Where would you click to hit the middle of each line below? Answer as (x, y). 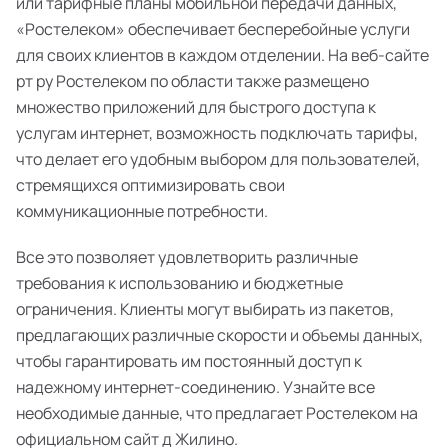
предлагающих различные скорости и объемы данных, (219, 335)
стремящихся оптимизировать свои (150, 185)
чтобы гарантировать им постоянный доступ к (189, 361)
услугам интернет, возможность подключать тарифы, (217, 133)
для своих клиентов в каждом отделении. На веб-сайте (222, 55)
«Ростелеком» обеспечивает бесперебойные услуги (213, 29)
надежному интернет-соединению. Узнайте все (195, 387)
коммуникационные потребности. (142, 211)
